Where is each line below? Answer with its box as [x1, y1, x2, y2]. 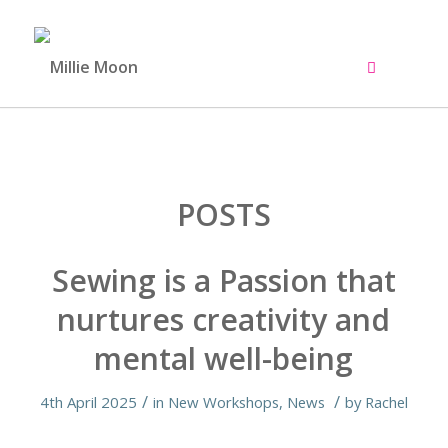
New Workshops [167, 392, 279, 412]
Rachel [364, 392, 408, 412]
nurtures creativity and [57, 299, 391, 340]
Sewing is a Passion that [51, 260, 396, 301]
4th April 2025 [39, 392, 137, 412]
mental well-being [94, 338, 354, 379]
